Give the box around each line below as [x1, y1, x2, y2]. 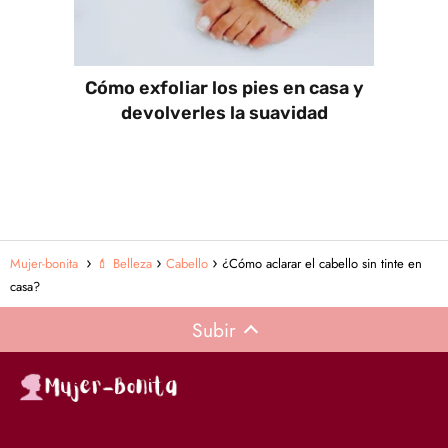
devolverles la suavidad [120, 102, 328, 125]
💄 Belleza [96, 254, 152, 273]
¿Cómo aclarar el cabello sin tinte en [222, 254, 422, 273]
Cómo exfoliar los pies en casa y [84, 77, 364, 100]
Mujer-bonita [10, 254, 82, 273]
